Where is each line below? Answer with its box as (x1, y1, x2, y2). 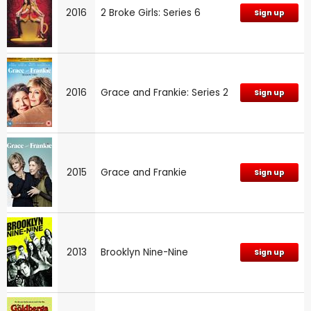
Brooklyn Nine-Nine (101, 245, 188, 259)
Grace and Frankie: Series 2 (101, 85, 228, 99)
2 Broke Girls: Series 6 (101, 6, 201, 19)
